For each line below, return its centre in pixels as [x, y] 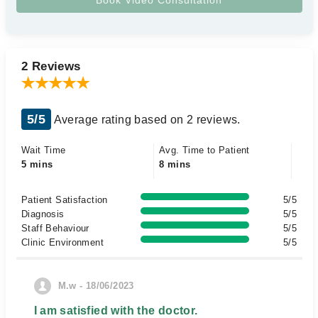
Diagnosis [43, 214]
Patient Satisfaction [65, 200]
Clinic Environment [63, 242]
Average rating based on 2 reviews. [146, 120]
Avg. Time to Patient [204, 150]
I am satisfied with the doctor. [116, 311]
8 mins [175, 164]
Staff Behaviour [55, 228]
